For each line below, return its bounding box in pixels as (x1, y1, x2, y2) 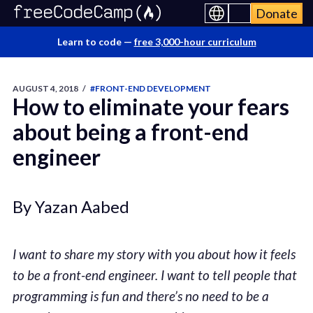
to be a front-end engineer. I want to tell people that (12, 267, 297, 284)
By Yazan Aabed (12, 196, 129, 217)
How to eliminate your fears (12, 93, 289, 120)
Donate (256, 6, 298, 21)
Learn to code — (57, 36, 134, 48)
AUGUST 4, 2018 (12, 83, 78, 94)
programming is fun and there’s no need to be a (12, 288, 269, 305)
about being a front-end (12, 118, 249, 145)
